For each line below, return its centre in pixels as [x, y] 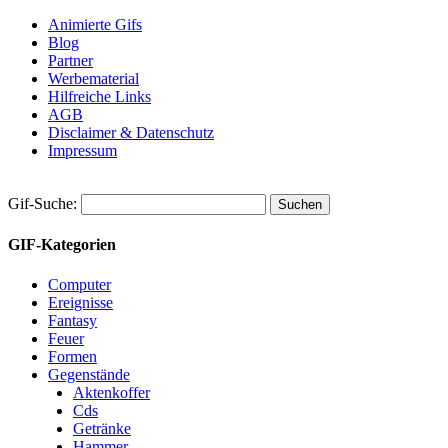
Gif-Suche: [42, 203]
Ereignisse [80, 302]
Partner [70, 60]
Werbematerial [93, 78]
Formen [72, 356]
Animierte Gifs [95, 24]
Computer [79, 284]
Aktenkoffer [111, 392]
